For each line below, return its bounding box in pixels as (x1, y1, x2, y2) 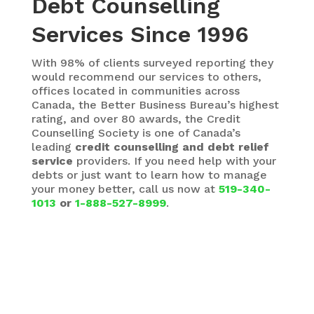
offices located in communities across (31, 84, 240, 98)
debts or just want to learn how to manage (31, 168, 267, 182)
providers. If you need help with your (72, 154, 276, 168)
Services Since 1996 (31, 21, 249, 48)
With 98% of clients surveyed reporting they (31, 56, 273, 70)
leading (31, 140, 75, 154)
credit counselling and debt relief (74, 140, 269, 154)
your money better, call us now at (31, 182, 219, 196)
